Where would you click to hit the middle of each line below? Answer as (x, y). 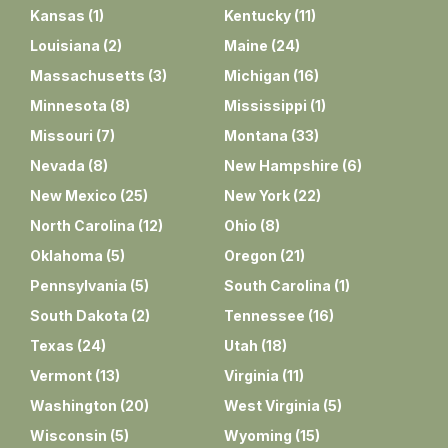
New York (257, 195)
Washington (73, 405)
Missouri (61, 135)
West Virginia (272, 405)
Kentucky (257, 15)
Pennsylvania (78, 285)
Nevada (57, 165)
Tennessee (264, 315)
